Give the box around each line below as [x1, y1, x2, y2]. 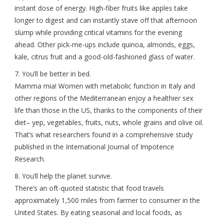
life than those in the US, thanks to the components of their [15, 106, 202, 115]
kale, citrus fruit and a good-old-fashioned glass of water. [15, 52, 195, 62]
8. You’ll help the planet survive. [15, 171, 112, 181]
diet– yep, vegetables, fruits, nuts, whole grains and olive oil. [15, 118, 203, 127]
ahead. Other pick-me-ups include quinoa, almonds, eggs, [15, 40, 195, 50]
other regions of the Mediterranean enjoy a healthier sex [15, 93, 193, 103]
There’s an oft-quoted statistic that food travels [15, 183, 164, 193]
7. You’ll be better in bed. [15, 69, 91, 79]
